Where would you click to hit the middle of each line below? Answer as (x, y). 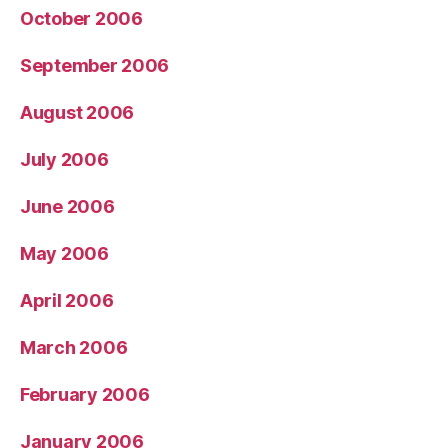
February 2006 (85, 394)
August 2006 (77, 112)
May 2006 (64, 253)
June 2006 (67, 206)
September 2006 (95, 65)
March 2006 (74, 347)
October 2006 (81, 18)
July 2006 (64, 159)
